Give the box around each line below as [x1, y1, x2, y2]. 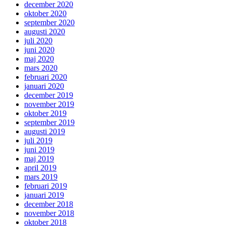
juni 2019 [24, 145, 54, 154]
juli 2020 [24, 36, 52, 45]
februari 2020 [24, 72, 67, 81]
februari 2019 [24, 181, 67, 190]
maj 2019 [24, 154, 54, 163]
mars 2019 [24, 172, 58, 181]
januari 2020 [24, 81, 64, 90]
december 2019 [24, 90, 73, 99]
